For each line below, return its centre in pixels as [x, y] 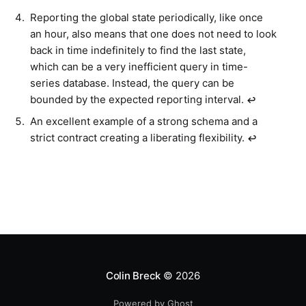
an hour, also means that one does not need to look [153, 33]
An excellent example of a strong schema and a [144, 122]
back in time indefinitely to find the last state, [138, 50]
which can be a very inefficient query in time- [139, 66]
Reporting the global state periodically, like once [147, 17]
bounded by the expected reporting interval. [138, 99]
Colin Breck [133, 276]
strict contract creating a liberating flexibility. [139, 138]
